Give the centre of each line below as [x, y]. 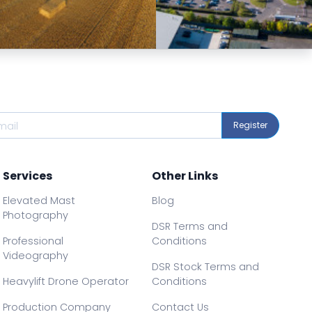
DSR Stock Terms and [205, 267]
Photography [36, 216]
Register [250, 125]
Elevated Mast [39, 201]
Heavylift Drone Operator [66, 282]
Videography [36, 256]
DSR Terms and [189, 227]
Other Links [185, 176]
